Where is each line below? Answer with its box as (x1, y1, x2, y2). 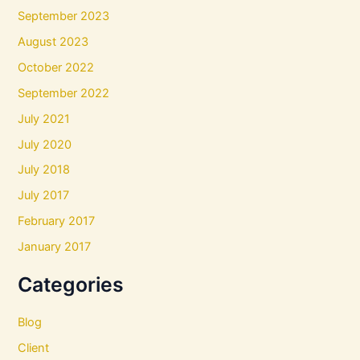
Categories (18, 272, 125, 297)
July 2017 (18, 188, 70, 203)
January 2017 (18, 239, 92, 255)
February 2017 (18, 214, 96, 229)
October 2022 (18, 59, 95, 75)
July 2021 (18, 111, 71, 126)
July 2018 (18, 162, 71, 178)
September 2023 (18, 8, 110, 23)
